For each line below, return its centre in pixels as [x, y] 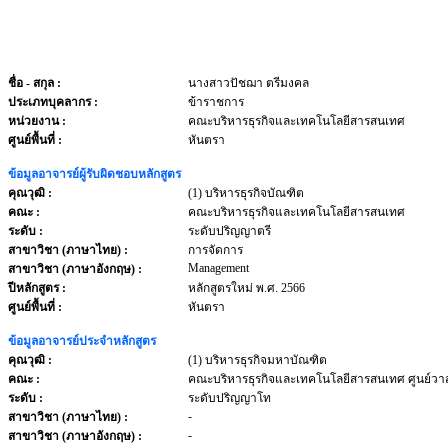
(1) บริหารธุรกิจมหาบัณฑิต [257, 360]
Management [218, 268]
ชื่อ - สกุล [31, 83]
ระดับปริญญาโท [229, 398]
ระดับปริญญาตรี [229, 231]
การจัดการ [215, 250]
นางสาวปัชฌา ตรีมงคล [248, 83]
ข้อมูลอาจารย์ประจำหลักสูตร [82, 341]
